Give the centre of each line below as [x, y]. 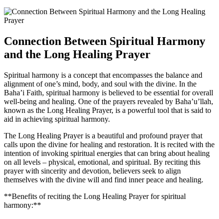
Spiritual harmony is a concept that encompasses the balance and [103, 75]
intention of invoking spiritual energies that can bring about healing [107, 153]
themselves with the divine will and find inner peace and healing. [104, 179]
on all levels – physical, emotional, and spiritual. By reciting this [102, 162]
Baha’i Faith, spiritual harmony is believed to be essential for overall [109, 92]
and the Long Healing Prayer [77, 54]
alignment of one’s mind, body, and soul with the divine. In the [100, 84]
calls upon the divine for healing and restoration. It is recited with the [109, 144]
